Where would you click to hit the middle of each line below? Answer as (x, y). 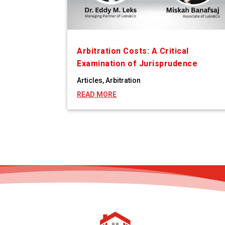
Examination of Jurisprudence (137, 64)
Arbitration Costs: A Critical (133, 51)
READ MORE (97, 95)
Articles (90, 81)
